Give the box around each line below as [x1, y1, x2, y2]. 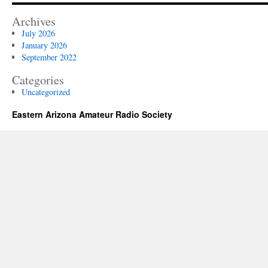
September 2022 [21, 51, 77, 63]
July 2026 [21, 27, 55, 39]
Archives [12, 13, 56, 29]
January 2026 [21, 39, 67, 51]
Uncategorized [21, 86, 70, 98]
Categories [12, 71, 64, 88]
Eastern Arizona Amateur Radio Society [12, 108, 172, 120]
